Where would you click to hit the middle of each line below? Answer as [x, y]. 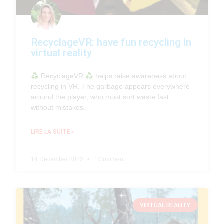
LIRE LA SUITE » [53, 132]
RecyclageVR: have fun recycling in [111, 43]
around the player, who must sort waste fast [100, 97]
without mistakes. [58, 108]
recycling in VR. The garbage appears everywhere [111, 87]
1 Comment [109, 160]
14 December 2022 [58, 160]
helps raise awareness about [140, 76]
